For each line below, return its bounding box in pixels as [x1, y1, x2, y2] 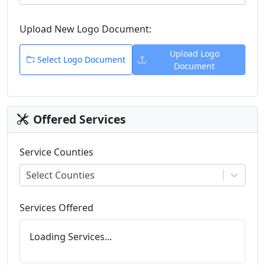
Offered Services [33, 111, 126, 127]
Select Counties [26, 168, 95, 182]
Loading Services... [30, 230, 112, 243]
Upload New [20, 22, 77, 35]
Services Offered [20, 201, 93, 214]
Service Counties [20, 145, 93, 159]
